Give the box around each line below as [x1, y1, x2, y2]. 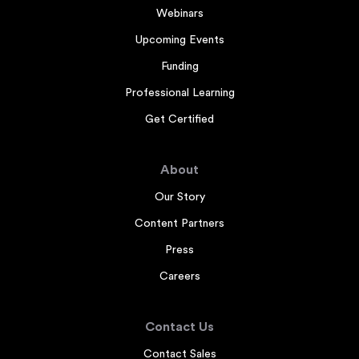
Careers [159, 271, 200, 283]
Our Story [154, 192, 205, 204]
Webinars [155, 8, 204, 20]
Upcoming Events [135, 34, 224, 46]
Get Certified [145, 114, 214, 126]
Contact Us [145, 321, 214, 334]
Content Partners [135, 218, 224, 230]
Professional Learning [124, 87, 235, 99]
